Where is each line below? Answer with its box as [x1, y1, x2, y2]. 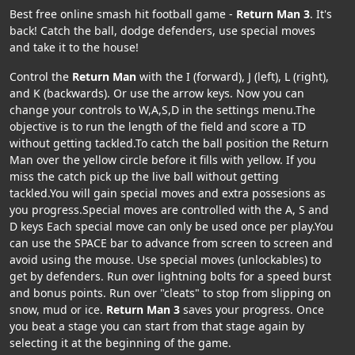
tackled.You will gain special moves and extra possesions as [10, 185, 326, 200]
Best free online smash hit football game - [10, 6, 236, 21]
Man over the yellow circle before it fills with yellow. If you [10, 151, 316, 167]
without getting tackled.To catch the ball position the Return [10, 135, 329, 151]
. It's [310, 6, 332, 21]
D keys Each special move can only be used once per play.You [10, 218, 334, 234]
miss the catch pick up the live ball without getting [10, 168, 279, 184]
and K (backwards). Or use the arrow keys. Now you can [10, 85, 304, 101]
